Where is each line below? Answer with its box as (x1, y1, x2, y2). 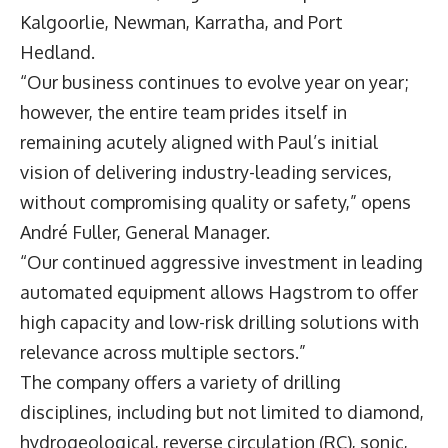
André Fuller (20, 221, 117, 244)
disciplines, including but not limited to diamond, (20, 401, 424, 424)
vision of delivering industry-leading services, (20, 161, 392, 184)
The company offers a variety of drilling (20, 371, 341, 394)
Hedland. (20, 41, 103, 64)
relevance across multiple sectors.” (20, 341, 310, 364)
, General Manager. (117, 221, 274, 244)
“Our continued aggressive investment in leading (20, 251, 423, 274)
